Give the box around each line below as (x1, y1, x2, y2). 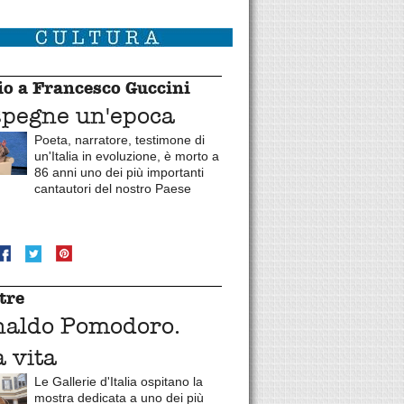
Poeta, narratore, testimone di (33, 132, 205, 147)
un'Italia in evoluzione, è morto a (33, 148, 219, 163)
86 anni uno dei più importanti (33, 164, 204, 179)
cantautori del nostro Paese (33, 180, 191, 196)
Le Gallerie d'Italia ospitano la (33, 373, 203, 389)
